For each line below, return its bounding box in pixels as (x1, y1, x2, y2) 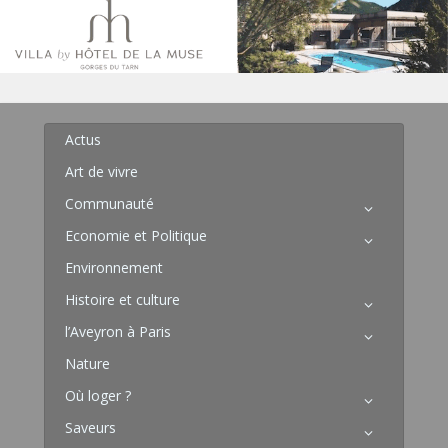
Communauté (65, 194, 154, 214)
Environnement (65, 258, 163, 278)
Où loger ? (65, 386, 131, 406)
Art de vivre (65, 162, 138, 182)
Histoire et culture (65, 290, 180, 310)
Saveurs (65, 418, 116, 438)
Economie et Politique (65, 226, 207, 246)
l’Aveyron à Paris (65, 322, 171, 342)
